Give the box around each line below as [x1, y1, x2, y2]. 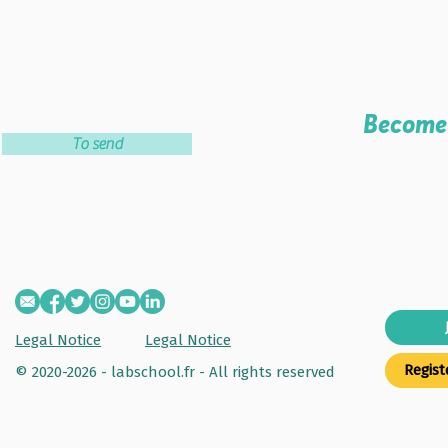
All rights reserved [209, 362, 335, 381]
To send [71, 134, 123, 153]
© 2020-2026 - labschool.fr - [15, 362, 209, 381]
